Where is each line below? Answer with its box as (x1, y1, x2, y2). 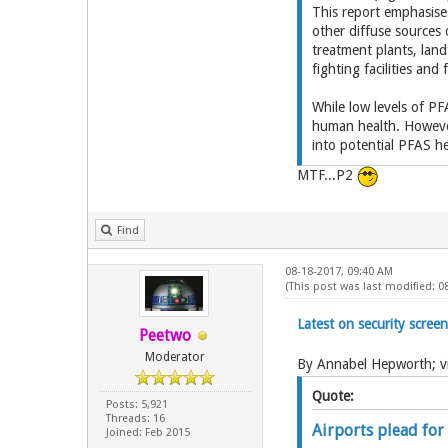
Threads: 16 (105, 412, 165, 425)
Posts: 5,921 (105, 398, 168, 411)
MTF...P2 (296, 167, 357, 184)
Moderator (145, 350, 206, 364)
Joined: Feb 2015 (105, 426, 190, 439)
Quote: (311, 388, 354, 404)
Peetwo (139, 326, 192, 345)
